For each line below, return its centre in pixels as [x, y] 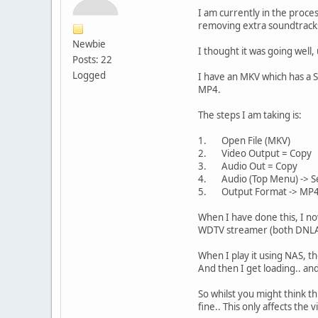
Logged [89, 75]
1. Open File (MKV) [244, 140]
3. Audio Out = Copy [248, 166]
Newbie [89, 44]
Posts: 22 [92, 59]
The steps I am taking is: [250, 115]
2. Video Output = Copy [255, 153]
